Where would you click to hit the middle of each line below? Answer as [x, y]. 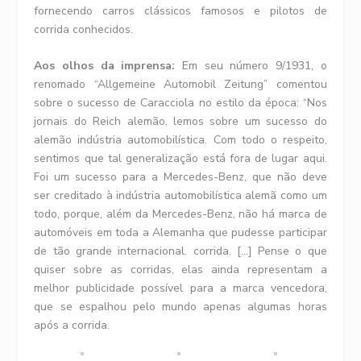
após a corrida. [72, 326]
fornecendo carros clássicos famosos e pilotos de [180, 10]
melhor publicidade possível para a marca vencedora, [180, 288]
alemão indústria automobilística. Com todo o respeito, [180, 140]
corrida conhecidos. [84, 29]
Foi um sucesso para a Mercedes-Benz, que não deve [180, 177]
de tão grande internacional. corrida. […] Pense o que [180, 251]
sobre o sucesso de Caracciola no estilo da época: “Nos [180, 103]
